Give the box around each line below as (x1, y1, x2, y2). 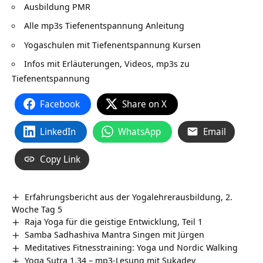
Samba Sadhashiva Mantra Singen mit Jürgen (25, 228, 205, 241)
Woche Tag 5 (12, 203, 62, 215)
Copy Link (40, 152, 80, 166)
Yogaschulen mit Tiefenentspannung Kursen (24, 38, 201, 50)
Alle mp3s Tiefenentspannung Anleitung (24, 19, 184, 31)
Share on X (122, 97, 167, 110)
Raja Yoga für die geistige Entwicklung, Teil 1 (25, 215, 203, 228)
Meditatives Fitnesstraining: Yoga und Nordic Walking (25, 241, 238, 254)
